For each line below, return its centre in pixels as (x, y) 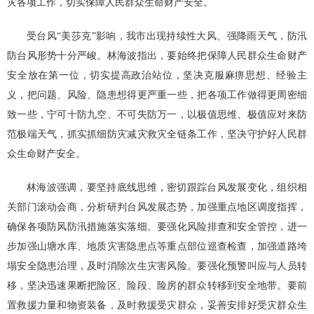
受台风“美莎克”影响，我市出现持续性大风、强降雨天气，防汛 (167, 36)
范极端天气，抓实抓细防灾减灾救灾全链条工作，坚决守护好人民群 (157, 134)
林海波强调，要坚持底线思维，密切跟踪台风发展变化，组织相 (167, 187)
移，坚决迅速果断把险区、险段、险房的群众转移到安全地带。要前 (157, 286)
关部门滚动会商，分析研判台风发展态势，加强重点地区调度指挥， (157, 207)
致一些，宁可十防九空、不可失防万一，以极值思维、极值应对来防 (157, 115)
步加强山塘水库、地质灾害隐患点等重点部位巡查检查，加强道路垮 (157, 246)
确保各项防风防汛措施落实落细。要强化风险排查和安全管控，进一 (157, 227)
